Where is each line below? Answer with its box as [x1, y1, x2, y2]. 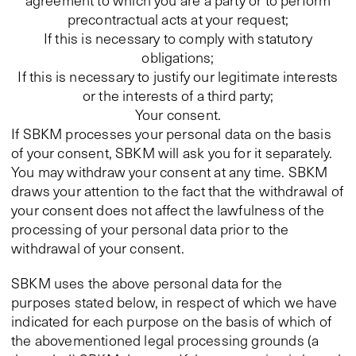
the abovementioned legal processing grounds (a [11, 331, 319, 350]
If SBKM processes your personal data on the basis [11, 124, 331, 143]
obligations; [141, 48, 215, 67]
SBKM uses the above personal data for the [11, 273, 283, 292]
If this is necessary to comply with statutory [43, 29, 313, 48]
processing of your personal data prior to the [11, 219, 289, 238]
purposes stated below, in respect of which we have [11, 292, 337, 311]
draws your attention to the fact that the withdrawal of [11, 181, 343, 200]
